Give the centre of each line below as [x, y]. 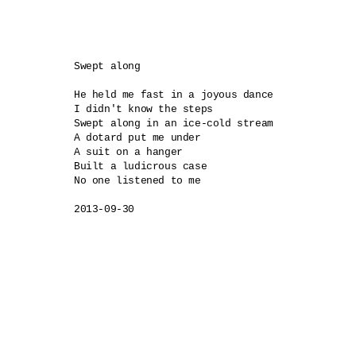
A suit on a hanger [132, 153]
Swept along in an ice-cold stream [174, 124]
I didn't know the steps [143, 110]
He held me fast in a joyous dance [174, 95]
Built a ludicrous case [141, 167]
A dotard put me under [137, 138]
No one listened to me [137, 181]
